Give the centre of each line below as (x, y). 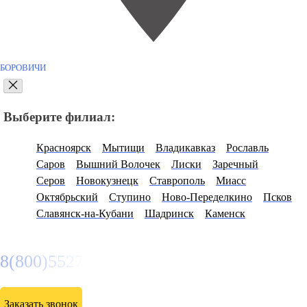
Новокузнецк (107, 180)
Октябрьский (67, 197)
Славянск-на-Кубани (85, 213)
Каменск (225, 213)
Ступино (130, 197)
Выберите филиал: (59, 117)
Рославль (247, 147)
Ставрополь (177, 180)
